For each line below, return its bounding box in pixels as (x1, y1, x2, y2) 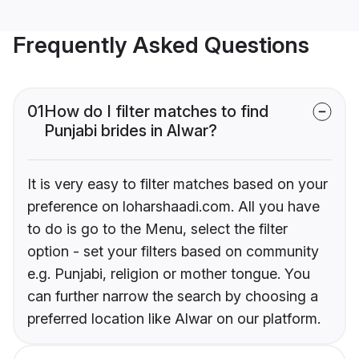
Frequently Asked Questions (13, 31, 309, 59)
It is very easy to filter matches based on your (27, 175, 328, 193)
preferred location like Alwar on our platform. (27, 310, 321, 328)
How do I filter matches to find (44, 102, 268, 122)
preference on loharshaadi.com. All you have (27, 198, 320, 216)
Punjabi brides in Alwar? (44, 121, 217, 141)
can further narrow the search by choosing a (27, 288, 318, 305)
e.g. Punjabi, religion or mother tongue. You (27, 265, 310, 283)
